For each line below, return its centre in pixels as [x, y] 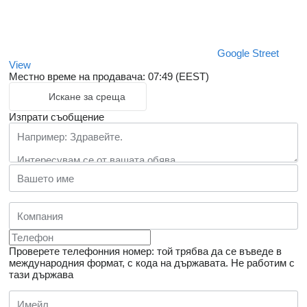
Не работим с [263, 263]
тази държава [41, 275]
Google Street [248, 53]
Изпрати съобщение [57, 117]
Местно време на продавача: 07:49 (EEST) [109, 77]
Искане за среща [87, 97]
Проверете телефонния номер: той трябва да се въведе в [145, 251]
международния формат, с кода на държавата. [119, 263]
